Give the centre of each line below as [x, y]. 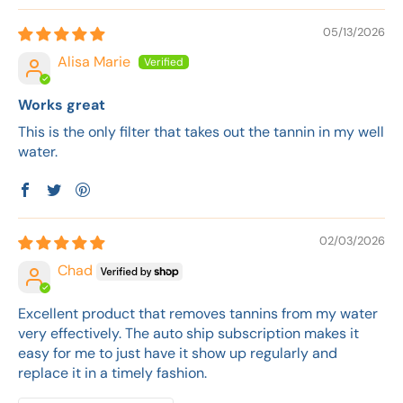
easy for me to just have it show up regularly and [178, 354]
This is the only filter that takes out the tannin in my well [201, 132]
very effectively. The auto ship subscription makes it [188, 334]
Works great [62, 105]
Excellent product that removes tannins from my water [198, 314]
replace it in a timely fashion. [112, 373]
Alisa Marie [94, 62]
